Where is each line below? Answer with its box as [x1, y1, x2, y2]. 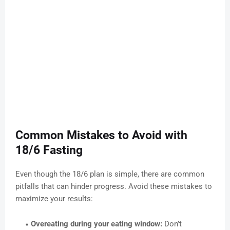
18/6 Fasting [15, 143, 83, 158]
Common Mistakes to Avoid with [15, 128, 187, 143]
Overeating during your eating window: [31, 219, 162, 229]
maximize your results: [15, 194, 93, 204]
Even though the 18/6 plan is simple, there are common [15, 169, 204, 179]
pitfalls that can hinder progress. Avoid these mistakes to [15, 182, 212, 191]
